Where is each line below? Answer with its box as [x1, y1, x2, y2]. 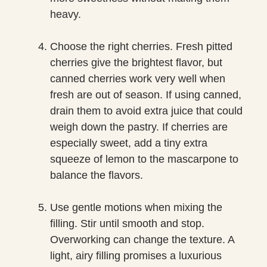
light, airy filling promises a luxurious [50, 249, 222, 262]
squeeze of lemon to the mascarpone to [50, 153, 238, 165]
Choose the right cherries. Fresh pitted [50, 40, 232, 52]
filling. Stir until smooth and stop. [50, 217, 204, 229]
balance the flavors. [50, 169, 143, 181]
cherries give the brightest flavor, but [50, 56, 222, 69]
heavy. [50, 8, 81, 20]
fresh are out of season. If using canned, [50, 88, 241, 101]
